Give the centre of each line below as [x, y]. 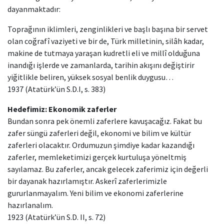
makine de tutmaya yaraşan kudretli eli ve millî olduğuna [104, 53]
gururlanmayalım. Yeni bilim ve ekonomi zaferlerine [95, 193]
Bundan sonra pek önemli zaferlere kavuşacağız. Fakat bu [105, 121]
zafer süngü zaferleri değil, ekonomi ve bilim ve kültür [99, 133]
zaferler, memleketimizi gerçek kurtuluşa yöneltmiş [97, 157]
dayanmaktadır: [34, 9]
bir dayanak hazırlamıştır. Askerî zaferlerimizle [87, 181]
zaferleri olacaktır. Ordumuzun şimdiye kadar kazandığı [101, 145]
